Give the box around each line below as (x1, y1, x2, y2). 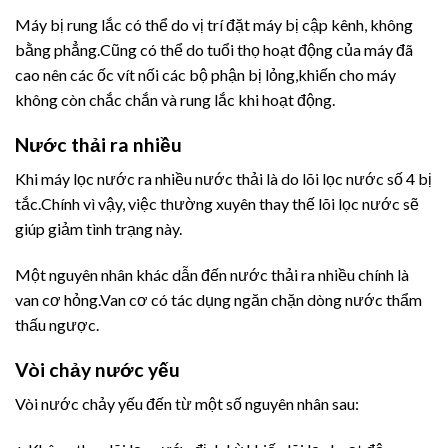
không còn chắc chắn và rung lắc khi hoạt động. (15, 89, 335, 109)
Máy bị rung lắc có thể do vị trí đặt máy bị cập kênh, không (15, 14, 413, 34)
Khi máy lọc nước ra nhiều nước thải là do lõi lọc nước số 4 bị (15, 169, 432, 189)
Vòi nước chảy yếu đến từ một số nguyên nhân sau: (15, 394, 359, 414)
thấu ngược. (15, 315, 99, 335)
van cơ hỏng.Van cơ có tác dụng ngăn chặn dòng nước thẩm (15, 290, 422, 310)
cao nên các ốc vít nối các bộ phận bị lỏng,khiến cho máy (15, 64, 396, 84)
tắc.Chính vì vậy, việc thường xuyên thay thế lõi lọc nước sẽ (15, 194, 419, 214)
